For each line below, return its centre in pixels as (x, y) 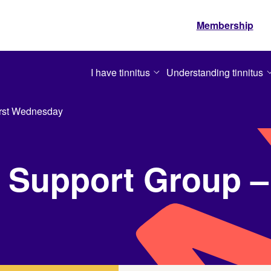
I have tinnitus (121, 72)
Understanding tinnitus (215, 72)
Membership (225, 25)
